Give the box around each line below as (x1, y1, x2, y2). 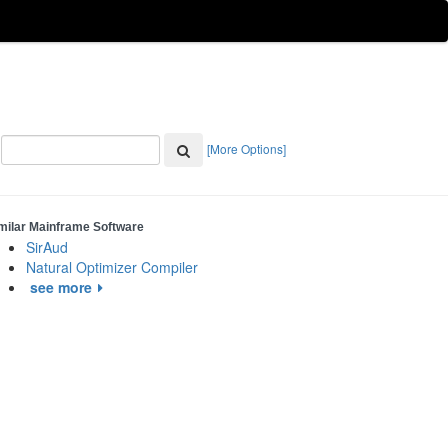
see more (30, 277, 92, 297)
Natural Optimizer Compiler (26, 257, 198, 277)
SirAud (26, 237, 68, 257)
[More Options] (207, 139, 286, 157)
